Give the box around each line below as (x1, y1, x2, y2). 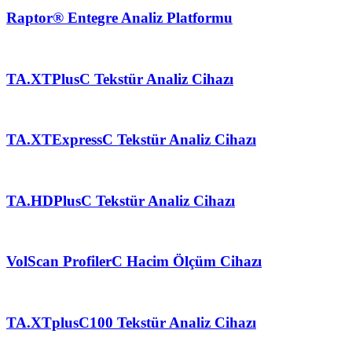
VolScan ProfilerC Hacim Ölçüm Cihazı (6, 253, 262, 270)
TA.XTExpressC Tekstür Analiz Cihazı (6, 131, 256, 148)
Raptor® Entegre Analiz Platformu (6, 9, 233, 27)
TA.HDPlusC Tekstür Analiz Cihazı (6, 192, 235, 209)
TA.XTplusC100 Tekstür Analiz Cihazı (6, 313, 256, 331)
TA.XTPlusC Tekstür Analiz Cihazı (6, 70, 233, 87)
